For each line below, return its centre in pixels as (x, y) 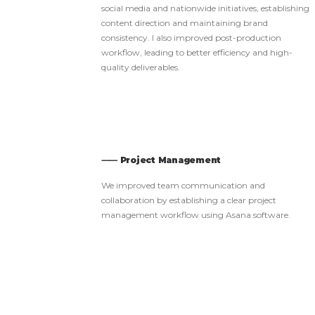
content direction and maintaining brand (185, 23)
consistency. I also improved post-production (191, 38)
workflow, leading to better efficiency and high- (197, 52)
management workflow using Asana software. (196, 215)
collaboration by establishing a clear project (189, 200)
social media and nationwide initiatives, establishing (205, 8)
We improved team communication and (183, 185)
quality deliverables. (141, 67)
